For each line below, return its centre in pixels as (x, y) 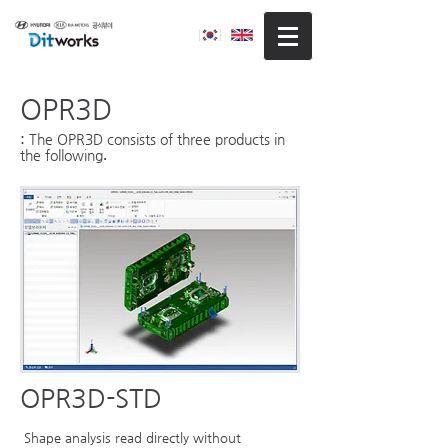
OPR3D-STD (91, 398)
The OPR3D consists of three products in (157, 139)
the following (61, 155)
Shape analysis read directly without (132, 437)
